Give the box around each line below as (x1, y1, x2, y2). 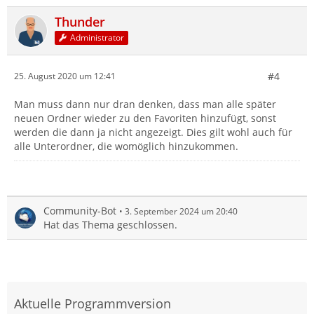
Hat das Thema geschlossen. (43, 217, 177, 231)
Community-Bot (43, 203, 116, 217)
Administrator (70, 32, 125, 44)
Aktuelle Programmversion (14, 294, 171, 312)
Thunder (55, 13, 105, 30)
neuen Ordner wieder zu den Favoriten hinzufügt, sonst (14, 111, 276, 125)
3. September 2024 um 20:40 (125, 205, 238, 217)
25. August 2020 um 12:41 (14, 70, 116, 83)
